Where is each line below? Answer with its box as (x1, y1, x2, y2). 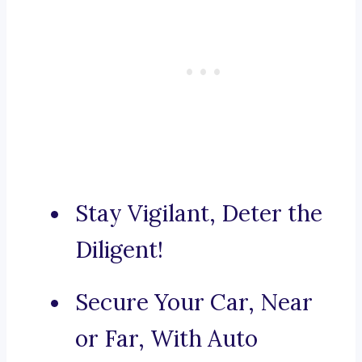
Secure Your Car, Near (75, 288, 313, 318)
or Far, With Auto (75, 324, 258, 354)
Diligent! (75, 235, 163, 265)
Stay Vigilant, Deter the (75, 199, 322, 229)
